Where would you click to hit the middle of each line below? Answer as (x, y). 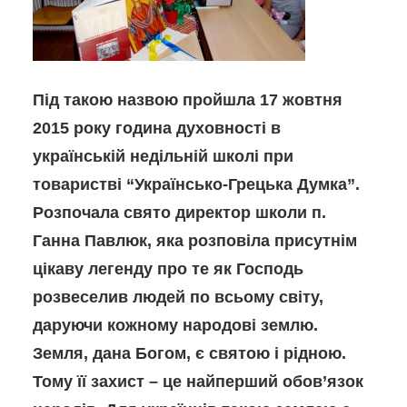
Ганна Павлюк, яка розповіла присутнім (195, 241)
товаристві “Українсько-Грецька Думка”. (196, 184)
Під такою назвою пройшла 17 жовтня (188, 100)
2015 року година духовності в (157, 128)
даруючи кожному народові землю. (175, 325)
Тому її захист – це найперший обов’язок (198, 382)
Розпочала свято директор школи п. (179, 213)
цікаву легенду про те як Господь (168, 269)
